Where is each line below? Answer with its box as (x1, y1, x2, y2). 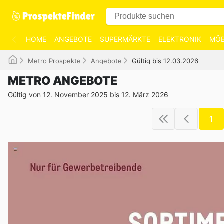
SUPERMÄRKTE (100, 35, 150, 43)
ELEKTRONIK (158, 35, 201, 43)
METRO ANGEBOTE (8, 74, 117, 88)
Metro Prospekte (28, 57, 81, 65)
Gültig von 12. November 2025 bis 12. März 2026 (8, 90, 168, 99)
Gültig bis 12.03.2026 (132, 57, 198, 65)
